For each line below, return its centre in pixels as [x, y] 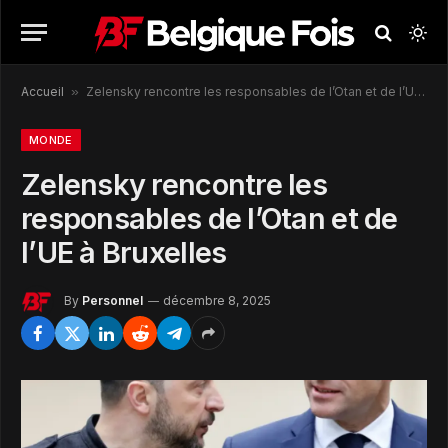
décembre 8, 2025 [217, 301]
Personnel [112, 301]
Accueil [42, 91]
